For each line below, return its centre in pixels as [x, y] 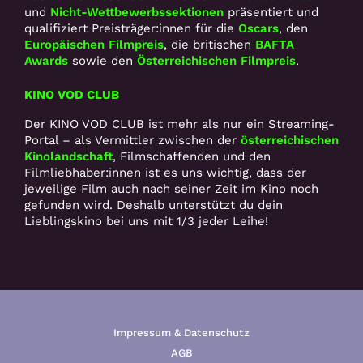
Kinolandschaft [68, 157]
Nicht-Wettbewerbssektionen [137, 12]
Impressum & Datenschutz [181, 333]
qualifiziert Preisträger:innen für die [131, 28]
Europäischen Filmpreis [94, 44]
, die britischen [209, 44]
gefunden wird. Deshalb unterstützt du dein [154, 205]
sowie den [102, 60]
